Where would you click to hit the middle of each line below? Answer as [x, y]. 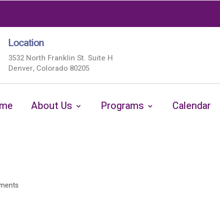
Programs [123, 106]
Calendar [191, 106]
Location [26, 43]
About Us [52, 106]
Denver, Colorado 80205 [49, 68]
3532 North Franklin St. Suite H [60, 58]
